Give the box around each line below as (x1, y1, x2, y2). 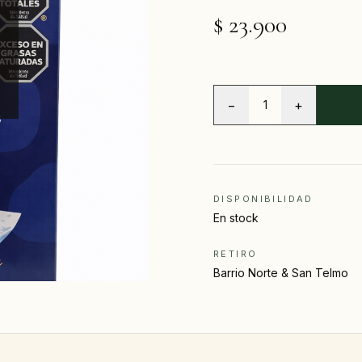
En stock (213, 211, 259, 225)
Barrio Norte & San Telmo (213, 266, 348, 280)
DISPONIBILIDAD (213, 193, 314, 204)
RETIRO (213, 248, 258, 259)
